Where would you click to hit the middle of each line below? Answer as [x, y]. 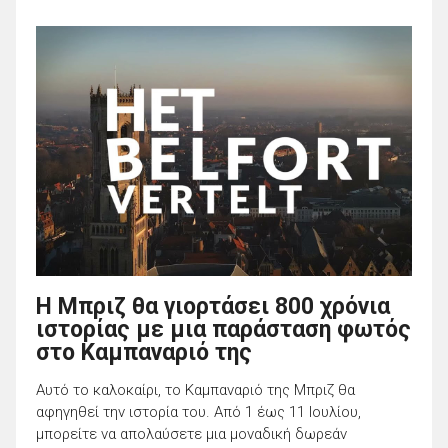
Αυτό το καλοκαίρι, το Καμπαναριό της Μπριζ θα [195, 389]
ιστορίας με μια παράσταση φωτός [223, 329]
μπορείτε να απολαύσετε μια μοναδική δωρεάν [191, 433]
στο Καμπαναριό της [144, 352]
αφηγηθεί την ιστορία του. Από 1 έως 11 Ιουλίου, [198, 411]
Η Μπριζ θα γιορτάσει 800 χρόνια [213, 306]
